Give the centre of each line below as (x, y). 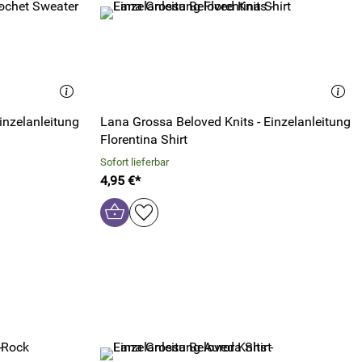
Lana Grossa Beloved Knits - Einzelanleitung (225, 122)
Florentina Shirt (144, 139)
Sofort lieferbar (135, 162)
